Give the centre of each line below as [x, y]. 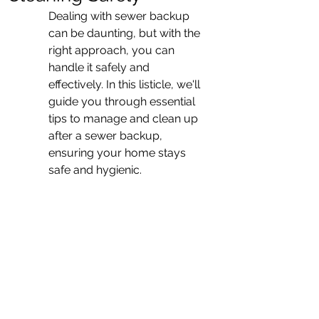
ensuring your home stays [119, 153]
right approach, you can [113, 50]
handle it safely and [100, 67]
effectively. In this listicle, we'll [126, 84]
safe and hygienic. [95, 170]
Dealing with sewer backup [120, 16]
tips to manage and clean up [125, 119]
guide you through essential [123, 101]
